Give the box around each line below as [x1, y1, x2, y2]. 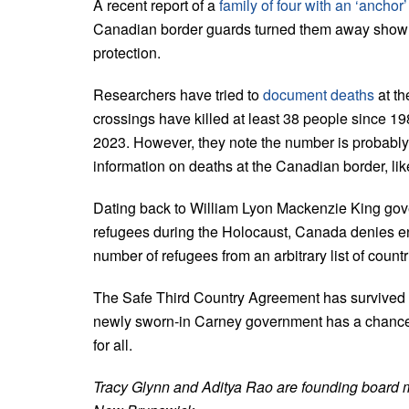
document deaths [263, 83, 374, 105]
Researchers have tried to [93, 83, 263, 105]
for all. [93, 333, 132, 355]
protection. [93, 41, 161, 63]
